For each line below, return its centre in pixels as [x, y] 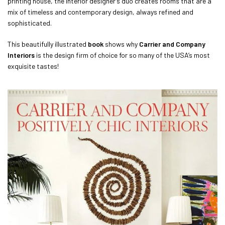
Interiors [21, 55]
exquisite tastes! [33, 66]
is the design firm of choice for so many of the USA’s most [122, 55]
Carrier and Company [172, 44]
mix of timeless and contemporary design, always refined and [100, 12]
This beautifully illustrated [48, 44]
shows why [121, 44]
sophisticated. [30, 23]
